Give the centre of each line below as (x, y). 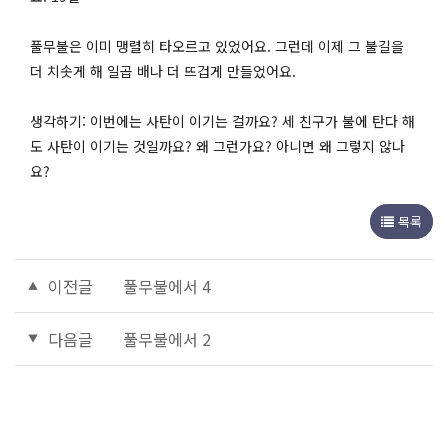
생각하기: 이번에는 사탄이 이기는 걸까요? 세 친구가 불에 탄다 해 (222, 121)
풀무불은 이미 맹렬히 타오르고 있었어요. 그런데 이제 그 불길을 (217, 46)
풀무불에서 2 (167, 339)
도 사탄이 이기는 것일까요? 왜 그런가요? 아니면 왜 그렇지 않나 (217, 146)
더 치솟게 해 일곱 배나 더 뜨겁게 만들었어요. (163, 71)
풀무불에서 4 (167, 286)
